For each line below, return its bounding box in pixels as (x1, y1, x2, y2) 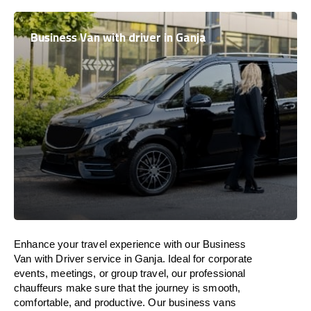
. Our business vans (142, 296, 236, 308)
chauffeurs (14, 282, 66, 294)
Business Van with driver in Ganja (31, 26, 206, 49)
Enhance (14, 238, 56, 250)
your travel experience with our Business (55, 238, 246, 250)
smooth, (203, 282, 241, 294)
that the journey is (118, 282, 203, 294)
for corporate (190, 253, 252, 264)
